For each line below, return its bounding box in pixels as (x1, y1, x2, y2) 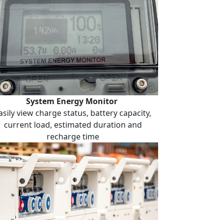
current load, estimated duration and (3, 119, 142, 131)
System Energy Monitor (26, 96, 119, 107)
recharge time (46, 131, 99, 142)
